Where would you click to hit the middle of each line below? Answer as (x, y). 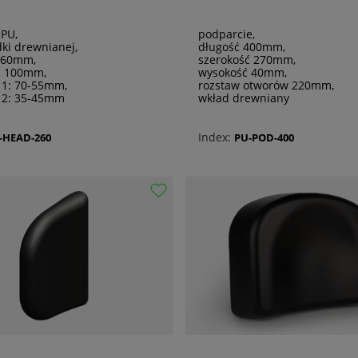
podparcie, (227, 34)
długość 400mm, (242, 47)
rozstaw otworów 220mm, (266, 86)
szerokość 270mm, (247, 60)
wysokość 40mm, (243, 73)
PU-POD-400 (264, 137)
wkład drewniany (244, 98)
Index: (215, 137)
